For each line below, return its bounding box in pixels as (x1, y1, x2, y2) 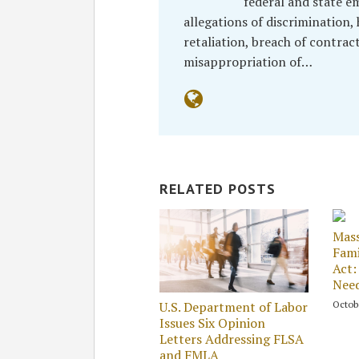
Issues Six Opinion (159, 313, 266, 332)
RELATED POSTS (159, 179, 276, 198)
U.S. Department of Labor (159, 297, 309, 316)
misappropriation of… (184, 52, 313, 71)
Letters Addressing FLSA (159, 329, 305, 348)
